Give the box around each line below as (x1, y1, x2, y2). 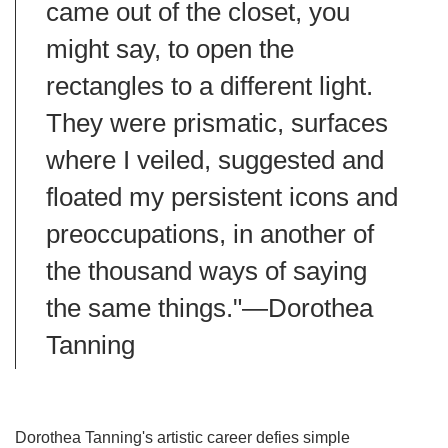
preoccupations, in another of (46, 218, 374, 249)
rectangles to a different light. (46, 70, 373, 101)
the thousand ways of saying (46, 255, 367, 286)
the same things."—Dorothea (46, 292, 373, 323)
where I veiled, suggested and (46, 144, 384, 175)
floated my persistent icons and (46, 181, 398, 212)
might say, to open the (46, 33, 294, 64)
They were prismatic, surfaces (46, 107, 388, 138)
